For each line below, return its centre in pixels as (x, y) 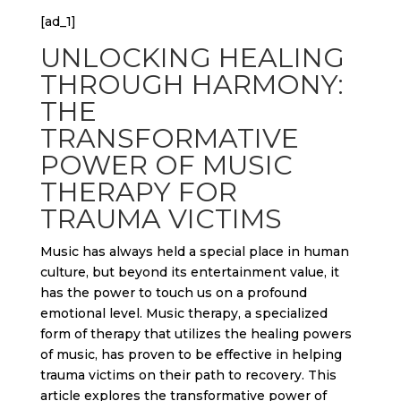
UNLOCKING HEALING (192, 58)
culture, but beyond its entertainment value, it (189, 272)
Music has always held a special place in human (194, 252)
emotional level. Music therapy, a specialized (183, 313)
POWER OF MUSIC (166, 165)
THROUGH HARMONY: (192, 85)
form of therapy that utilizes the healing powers (196, 334)
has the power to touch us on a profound (173, 293)
